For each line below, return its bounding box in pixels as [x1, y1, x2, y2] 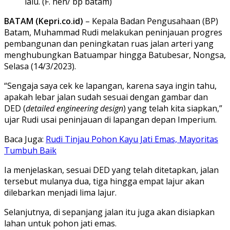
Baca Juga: [4, 133, 46, 145]
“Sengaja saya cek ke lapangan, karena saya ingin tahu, [4, 80, 217, 91]
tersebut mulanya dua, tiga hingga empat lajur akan [4, 175, 204, 187]
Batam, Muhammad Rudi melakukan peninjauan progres [4, 26, 222, 38]
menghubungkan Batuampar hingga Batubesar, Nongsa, [4, 49, 226, 61]
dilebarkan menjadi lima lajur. [4, 186, 117, 198]
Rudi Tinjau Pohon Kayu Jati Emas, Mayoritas [46, 133, 218, 145]
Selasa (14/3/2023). [4, 60, 76, 72]
